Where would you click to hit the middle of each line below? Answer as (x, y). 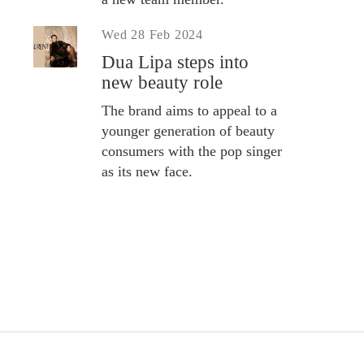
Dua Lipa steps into (175, 62)
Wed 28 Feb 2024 (153, 34)
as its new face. (147, 171)
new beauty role (162, 82)
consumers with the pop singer (192, 151)
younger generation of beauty (188, 130)
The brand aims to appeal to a (189, 110)
